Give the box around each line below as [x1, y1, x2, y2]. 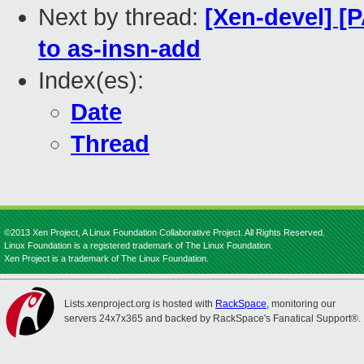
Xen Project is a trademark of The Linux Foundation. [4, 253, 209, 263]
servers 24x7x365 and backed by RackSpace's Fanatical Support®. [64, 313, 361, 324]
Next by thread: [38, 4, 205, 31]
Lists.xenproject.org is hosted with [64, 298, 215, 310]
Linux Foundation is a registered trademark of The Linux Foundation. [4, 240, 273, 250]
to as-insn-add [38, 36, 201, 63]
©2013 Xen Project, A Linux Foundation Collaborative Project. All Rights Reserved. [4, 227, 325, 237]
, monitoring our [266, 298, 336, 310]
